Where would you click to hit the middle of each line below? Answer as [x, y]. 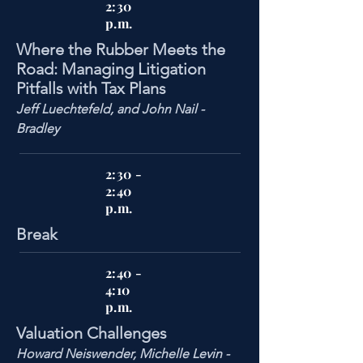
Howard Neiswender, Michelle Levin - [123, 354]
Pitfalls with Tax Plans [91, 88]
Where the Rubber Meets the [121, 49]
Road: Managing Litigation [111, 69]
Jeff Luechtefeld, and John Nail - [110, 109]
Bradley [38, 128]
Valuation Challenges [92, 333]
